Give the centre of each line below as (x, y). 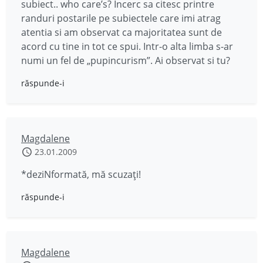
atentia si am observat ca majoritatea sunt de (122, 32)
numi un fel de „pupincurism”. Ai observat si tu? (126, 60)
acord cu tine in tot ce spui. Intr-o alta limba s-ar (127, 46)
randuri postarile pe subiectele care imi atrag (121, 18)
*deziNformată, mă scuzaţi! (81, 174)
